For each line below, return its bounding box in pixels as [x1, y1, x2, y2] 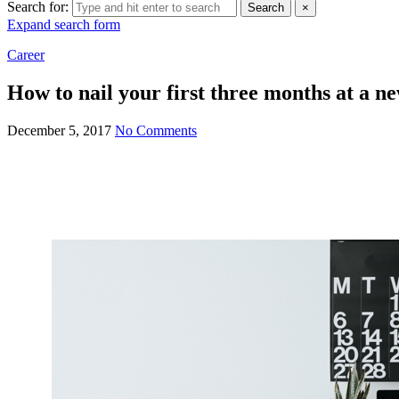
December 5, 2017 [7, 122, 111, 138]
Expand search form [7, 17, 120, 32]
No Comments [115, 122, 197, 138]
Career [7, 47, 45, 62]
